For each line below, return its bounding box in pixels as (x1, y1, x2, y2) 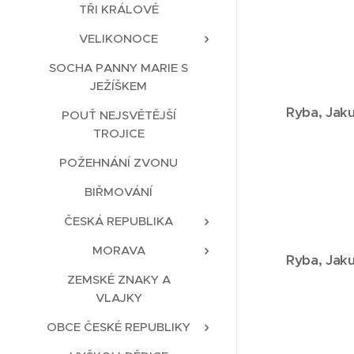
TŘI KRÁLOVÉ (78, 2, 159, 17)
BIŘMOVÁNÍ (85, 184, 153, 200)
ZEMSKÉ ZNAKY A (66, 272, 171, 288)
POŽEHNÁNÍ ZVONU (59, 155, 178, 171)
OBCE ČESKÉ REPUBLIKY (47, 319, 190, 335)
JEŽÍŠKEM (90, 78, 147, 94)
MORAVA (92, 243, 145, 258)
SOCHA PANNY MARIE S (49, 60, 188, 76)
